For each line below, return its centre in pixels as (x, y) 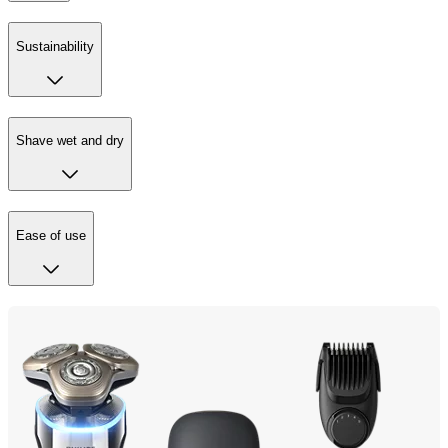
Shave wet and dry (70, 141)
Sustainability (55, 46)
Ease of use (51, 235)
